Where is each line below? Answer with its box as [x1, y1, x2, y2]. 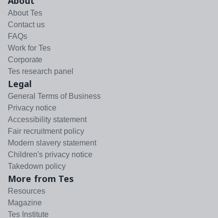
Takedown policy [8, 162, 66, 170]
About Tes [8, 9, 42, 17]
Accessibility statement [8, 115, 87, 124]
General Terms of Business [8, 92, 101, 100]
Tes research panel [8, 67, 73, 75]
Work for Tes [8, 44, 51, 52]
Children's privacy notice [8, 150, 92, 159]
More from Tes [8, 173, 74, 184]
